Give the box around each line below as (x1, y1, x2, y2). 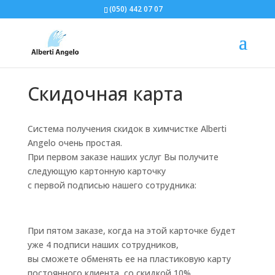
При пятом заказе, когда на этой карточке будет (27, 225, 236, 236)
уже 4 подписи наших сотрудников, (27, 239, 179, 250)
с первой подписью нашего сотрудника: (27, 179, 196, 191)
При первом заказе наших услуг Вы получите (27, 151, 219, 163)
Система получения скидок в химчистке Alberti (27, 123, 227, 134)
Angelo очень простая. (27, 137, 122, 149)
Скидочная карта (27, 81, 183, 106)
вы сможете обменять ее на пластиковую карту (27, 253, 231, 265)
